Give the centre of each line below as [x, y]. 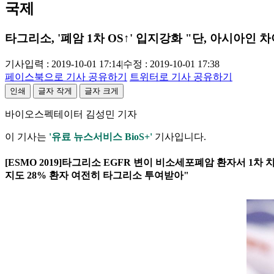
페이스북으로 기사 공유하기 [66, 77]
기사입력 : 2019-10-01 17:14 [63, 64]
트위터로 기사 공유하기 [181, 77]
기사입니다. [179, 137]
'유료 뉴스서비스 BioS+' [101, 137]
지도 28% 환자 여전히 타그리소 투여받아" [97, 176]
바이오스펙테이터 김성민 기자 [71, 114]
